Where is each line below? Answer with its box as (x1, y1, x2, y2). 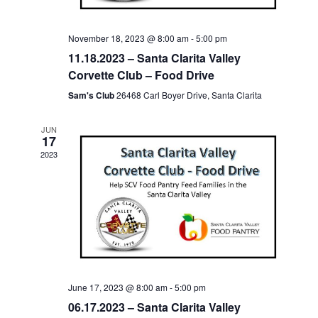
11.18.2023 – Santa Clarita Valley (67, 50, 241, 67)
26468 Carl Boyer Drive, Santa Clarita (116, 89, 262, 102)
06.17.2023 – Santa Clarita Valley (67, 298, 241, 315)
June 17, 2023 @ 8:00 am (67, 280, 168, 293)
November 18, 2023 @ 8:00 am (67, 32, 189, 45)
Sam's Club (67, 89, 116, 102)
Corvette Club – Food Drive (67, 67, 214, 84)
